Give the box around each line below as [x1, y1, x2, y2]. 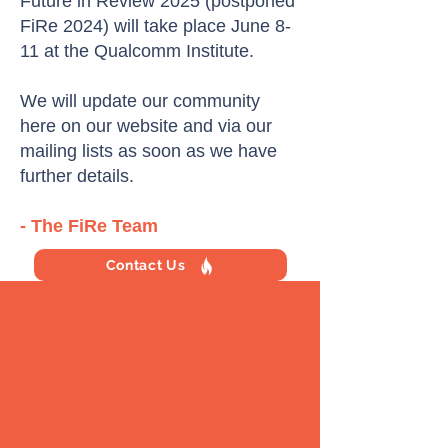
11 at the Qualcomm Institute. [20, 41, 254, 61]
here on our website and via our [20, 116, 272, 136]
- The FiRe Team [20, 216, 158, 236]
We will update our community [20, 91, 260, 111]
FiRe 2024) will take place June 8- [20, 16, 291, 36]
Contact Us [105, 257, 186, 273]
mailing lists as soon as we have [20, 141, 277, 161]
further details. [20, 166, 139, 186]
